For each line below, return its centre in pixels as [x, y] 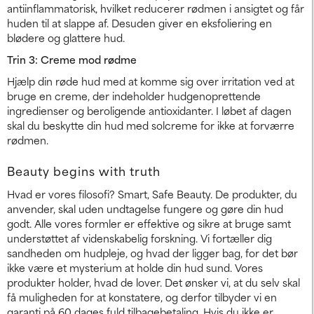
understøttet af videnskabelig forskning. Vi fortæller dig [139, 238]
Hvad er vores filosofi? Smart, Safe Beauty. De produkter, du [152, 193]
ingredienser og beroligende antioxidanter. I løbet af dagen [149, 110]
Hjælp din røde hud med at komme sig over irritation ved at [151, 81]
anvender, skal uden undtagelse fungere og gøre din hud [145, 208]
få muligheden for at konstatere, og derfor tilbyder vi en [142, 296]
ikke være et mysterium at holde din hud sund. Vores [135, 267]
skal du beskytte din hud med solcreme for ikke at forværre [151, 125]
